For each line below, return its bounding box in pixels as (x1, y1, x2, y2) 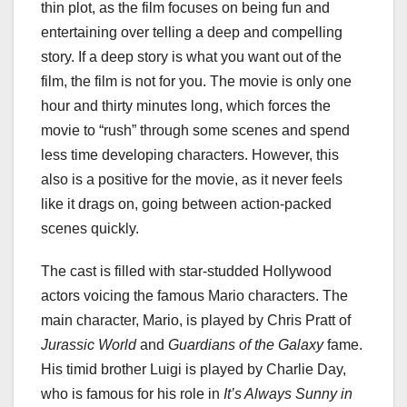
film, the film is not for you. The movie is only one (41, 74, 352, 90)
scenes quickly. (41, 221, 139, 237)
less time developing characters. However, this (41, 147, 339, 164)
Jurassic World (41, 337, 140, 353)
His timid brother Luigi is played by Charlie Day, (41, 362, 346, 378)
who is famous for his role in (41, 386, 223, 402)
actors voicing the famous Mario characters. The (41, 288, 348, 304)
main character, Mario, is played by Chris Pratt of (41, 313, 351, 329)
